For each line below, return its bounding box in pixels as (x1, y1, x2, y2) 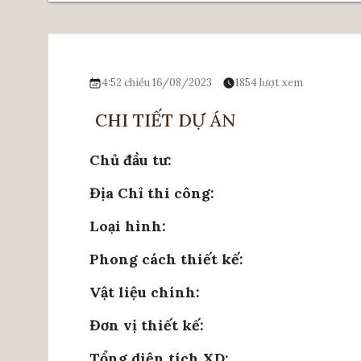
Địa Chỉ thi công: (89, 183, 214, 202)
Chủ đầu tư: (89, 150, 172, 169)
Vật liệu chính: (89, 282, 200, 301)
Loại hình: (89, 216, 166, 235)
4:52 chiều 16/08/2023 (102, 75, 212, 89)
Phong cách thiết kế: (89, 249, 243, 268)
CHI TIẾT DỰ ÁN (95, 108, 235, 131)
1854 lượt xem (235, 75, 303, 89)
